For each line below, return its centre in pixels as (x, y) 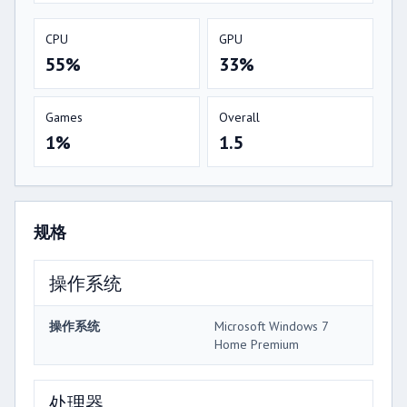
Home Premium (257, 344)
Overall (239, 117)
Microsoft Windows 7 (271, 326)
